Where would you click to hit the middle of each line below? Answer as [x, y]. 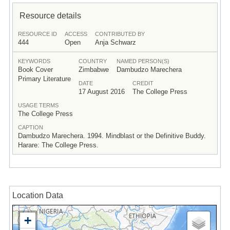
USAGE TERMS [38, 105]
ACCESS [76, 34]
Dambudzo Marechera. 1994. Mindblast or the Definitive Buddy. [112, 136]
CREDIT [143, 83]
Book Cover [35, 69]
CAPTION [30, 127]
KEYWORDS [34, 61]
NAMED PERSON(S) [143, 61]
